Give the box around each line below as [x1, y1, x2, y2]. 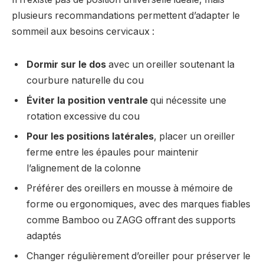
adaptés [27, 230, 61, 242]
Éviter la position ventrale [27, 94, 148, 106]
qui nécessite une [148, 94, 226, 106]
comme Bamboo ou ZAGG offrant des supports [27, 214, 236, 226]
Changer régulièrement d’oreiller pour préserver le [27, 250, 250, 262]
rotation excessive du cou [27, 110, 140, 122]
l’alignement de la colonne [27, 162, 141, 174]
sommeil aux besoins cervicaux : [12, 25, 154, 37]
